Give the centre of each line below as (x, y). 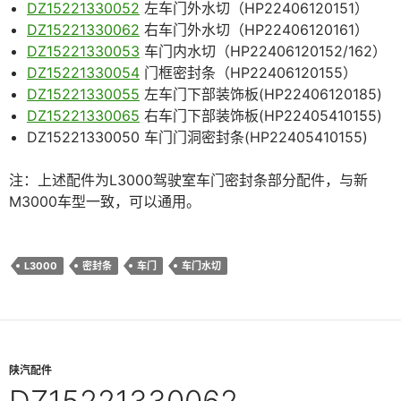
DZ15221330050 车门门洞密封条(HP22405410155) (197, 137)
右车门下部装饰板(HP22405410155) (261, 116)
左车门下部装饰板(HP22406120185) (261, 94)
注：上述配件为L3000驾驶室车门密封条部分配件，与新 (188, 180)
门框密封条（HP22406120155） (248, 73)
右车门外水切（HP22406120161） (254, 30)
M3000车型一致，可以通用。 (105, 202)
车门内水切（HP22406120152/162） (263, 51)
